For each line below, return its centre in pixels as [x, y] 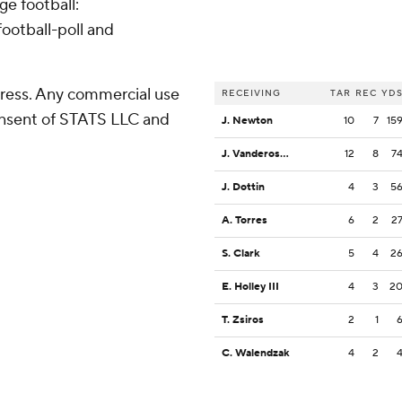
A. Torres [245, 221]
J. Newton [247, 121]
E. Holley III [250, 287]
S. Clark [241, 254]
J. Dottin [243, 188]
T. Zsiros [243, 320]
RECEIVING [251, 93]
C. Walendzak [256, 354]
